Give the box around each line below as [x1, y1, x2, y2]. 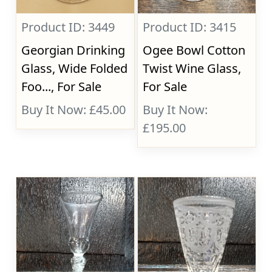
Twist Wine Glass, [143, 60, 242, 76]
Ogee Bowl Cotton [143, 42, 246, 58]
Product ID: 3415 [143, 19, 237, 35]
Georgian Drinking [21, 42, 126, 58]
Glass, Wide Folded [21, 60, 128, 76]
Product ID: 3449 [21, 19, 115, 35]
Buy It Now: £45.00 [21, 101, 126, 118]
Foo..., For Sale [21, 78, 102, 95]
